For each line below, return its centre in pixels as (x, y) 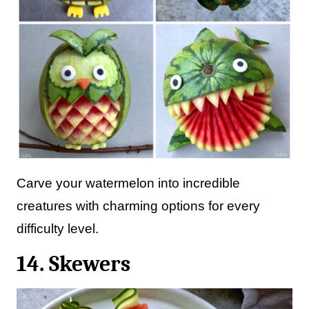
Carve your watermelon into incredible (128, 183)
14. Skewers (73, 264)
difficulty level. (58, 229)
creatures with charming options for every (138, 206)
